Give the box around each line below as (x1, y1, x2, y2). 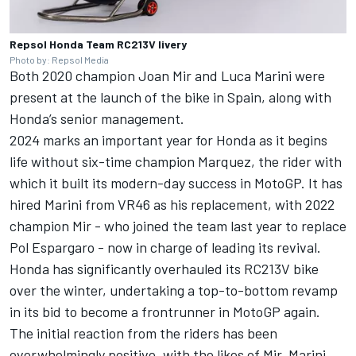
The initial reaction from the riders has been (10, 323, 277, 342)
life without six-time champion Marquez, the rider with (10, 152, 342, 170)
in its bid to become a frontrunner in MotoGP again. (10, 302, 320, 320)
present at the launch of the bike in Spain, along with (10, 87, 331, 106)
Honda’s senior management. (10, 109, 184, 127)
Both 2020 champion (10, 66, 138, 84)
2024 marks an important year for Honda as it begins (10, 130, 327, 149)
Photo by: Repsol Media (10, 53, 109, 65)
